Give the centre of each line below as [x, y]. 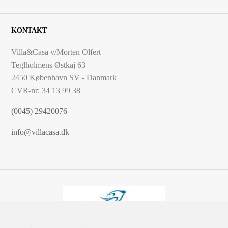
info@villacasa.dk [40, 132]
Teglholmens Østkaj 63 [49, 65]
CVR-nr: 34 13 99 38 [46, 90]
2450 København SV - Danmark [64, 77]
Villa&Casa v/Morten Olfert [56, 52]
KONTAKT [29, 30]
